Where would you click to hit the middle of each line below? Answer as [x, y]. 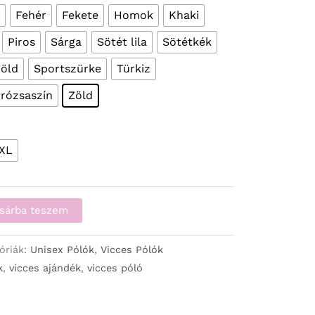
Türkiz [133, 69]
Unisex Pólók [62, 250]
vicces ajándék [45, 268]
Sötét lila [122, 42]
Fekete [80, 15]
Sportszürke [67, 69]
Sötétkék [187, 42]
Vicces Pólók [131, 250]
